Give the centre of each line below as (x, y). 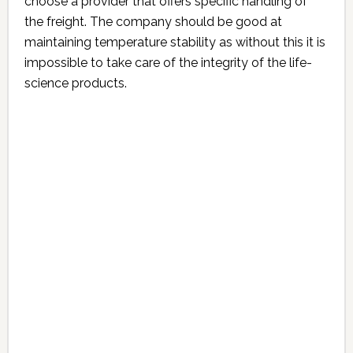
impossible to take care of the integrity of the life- (168, 63)
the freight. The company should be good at (153, 22)
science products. (75, 83)
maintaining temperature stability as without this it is (175, 42)
